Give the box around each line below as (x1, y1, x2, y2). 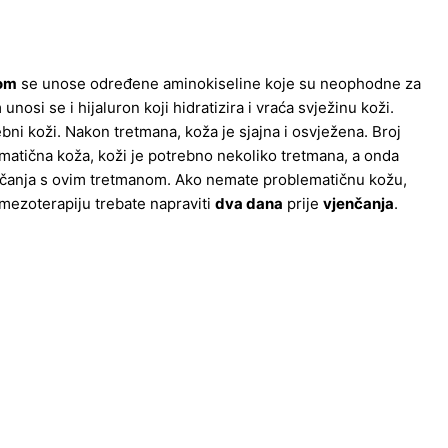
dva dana (215, 193, 283, 213)
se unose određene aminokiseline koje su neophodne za (17, 73, 421, 93)
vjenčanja (323, 193, 394, 213)
